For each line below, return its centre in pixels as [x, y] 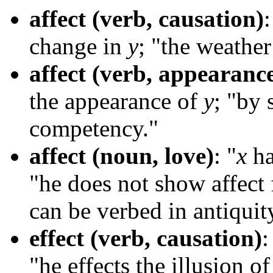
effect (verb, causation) [146, 238]
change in [79, 46]
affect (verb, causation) [147, 19]
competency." [94, 129]
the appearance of [116, 101]
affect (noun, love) [122, 156]
